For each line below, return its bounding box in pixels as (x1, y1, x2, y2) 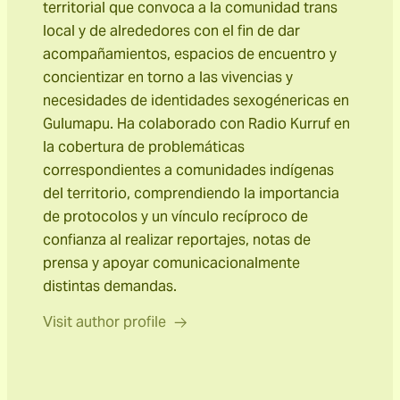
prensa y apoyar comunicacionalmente (43, 254, 300, 273)
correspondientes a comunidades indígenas (43, 161, 334, 180)
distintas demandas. (43, 277, 177, 296)
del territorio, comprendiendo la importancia (43, 184, 339, 204)
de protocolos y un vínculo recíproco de (43, 207, 308, 227)
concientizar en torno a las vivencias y (43, 68, 293, 87)
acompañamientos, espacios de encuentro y (43, 45, 337, 64)
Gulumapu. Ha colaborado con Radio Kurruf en (43, 114, 350, 134)
